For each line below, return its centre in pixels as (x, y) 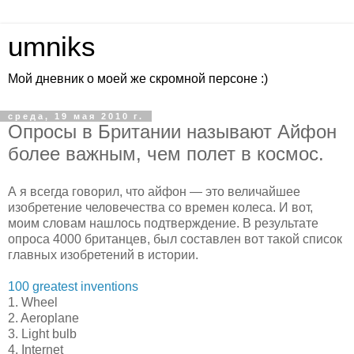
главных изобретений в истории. (103, 254)
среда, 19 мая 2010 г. (76, 116)
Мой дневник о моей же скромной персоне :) (138, 79)
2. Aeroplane (43, 318)
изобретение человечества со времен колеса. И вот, (160, 207)
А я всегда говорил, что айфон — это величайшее (154, 191)
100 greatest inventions (73, 286)
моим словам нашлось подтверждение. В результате (163, 223)
